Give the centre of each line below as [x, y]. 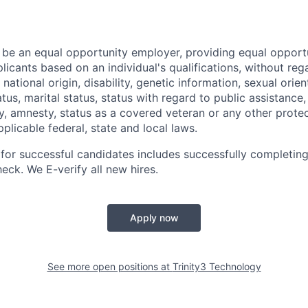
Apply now [154, 218]
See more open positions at [110, 266]
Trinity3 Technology [217, 266]
